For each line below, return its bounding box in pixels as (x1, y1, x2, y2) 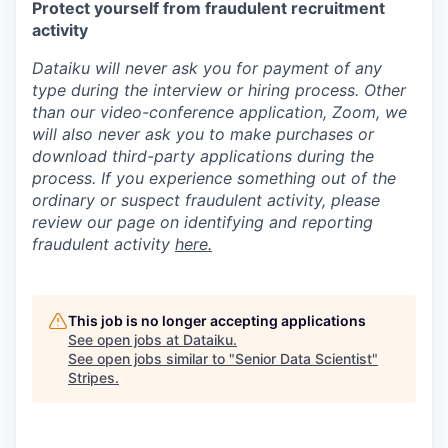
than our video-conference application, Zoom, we (32, 102, 407, 122)
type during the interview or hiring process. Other (32, 80, 406, 100)
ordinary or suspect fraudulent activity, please (32, 190, 380, 210)
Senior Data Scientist (235, 350, 372, 367)
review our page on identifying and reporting (32, 212, 373, 232)
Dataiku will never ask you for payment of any (32, 58, 382, 78)
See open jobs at (68, 331, 183, 348)
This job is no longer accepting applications (68, 312, 366, 329)
